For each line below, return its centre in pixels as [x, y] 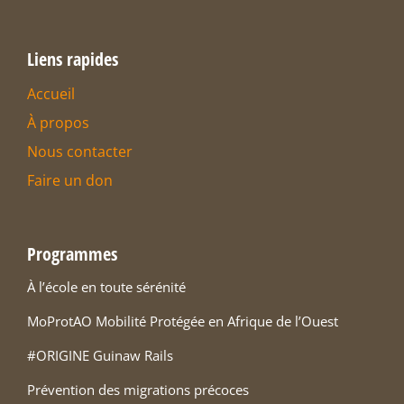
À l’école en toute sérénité [106, 287]
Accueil [51, 94]
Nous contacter [80, 152]
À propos [58, 123]
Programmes [72, 254]
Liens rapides [73, 60]
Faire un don [70, 181]
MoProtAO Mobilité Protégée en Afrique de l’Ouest [183, 321]
